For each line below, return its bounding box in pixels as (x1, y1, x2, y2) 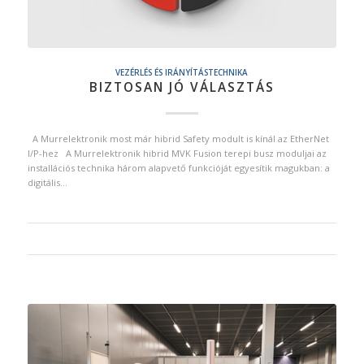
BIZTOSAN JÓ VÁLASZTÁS (89, 78, 275, 96)
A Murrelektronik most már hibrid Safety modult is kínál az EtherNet (27, 132, 329, 145)
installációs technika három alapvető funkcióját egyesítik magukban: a (27, 161, 330, 174)
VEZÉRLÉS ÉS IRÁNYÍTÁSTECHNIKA (115, 66, 249, 78)
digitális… (27, 175, 67, 188)
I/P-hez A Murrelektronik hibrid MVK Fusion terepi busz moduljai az (27, 146, 327, 159)
